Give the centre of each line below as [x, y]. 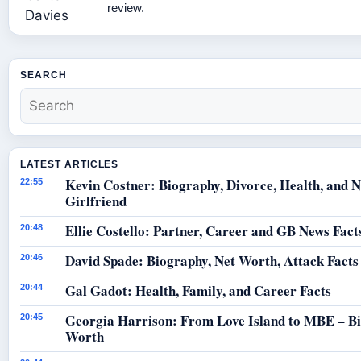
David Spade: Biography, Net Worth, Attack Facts [212, 261]
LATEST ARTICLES [70, 165]
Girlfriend [96, 201]
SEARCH [44, 75]
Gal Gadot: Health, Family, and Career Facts [198, 291]
